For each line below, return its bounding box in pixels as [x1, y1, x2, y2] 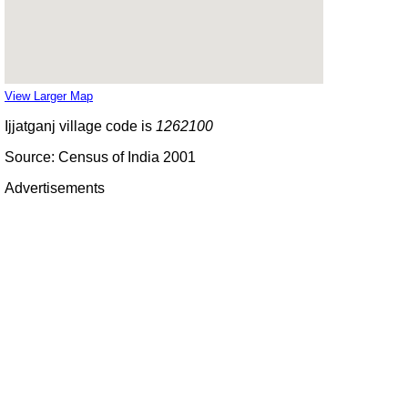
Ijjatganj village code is [5, 117, 156, 134]
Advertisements [5, 179, 105, 196]
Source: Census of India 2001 [5, 148, 196, 165]
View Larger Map [5, 88, 93, 103]
